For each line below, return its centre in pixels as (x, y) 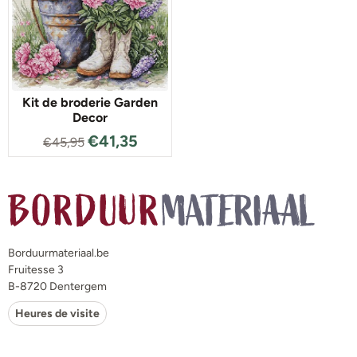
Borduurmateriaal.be (59, 253)
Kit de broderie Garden (90, 102)
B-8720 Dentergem (57, 286)
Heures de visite (57, 313)
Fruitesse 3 (36, 269)
